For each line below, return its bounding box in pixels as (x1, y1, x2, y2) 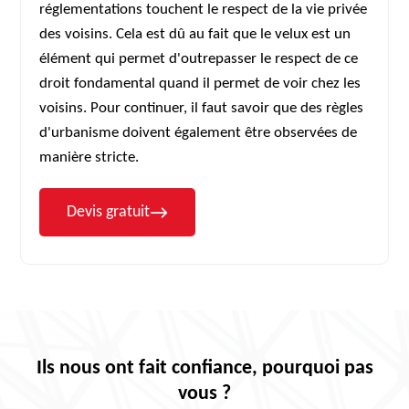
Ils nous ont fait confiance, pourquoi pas (36, 358, 373, 379)
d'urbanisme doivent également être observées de (39, 125, 358, 141)
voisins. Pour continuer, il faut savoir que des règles (39, 100, 364, 116)
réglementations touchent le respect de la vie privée (39, 2, 368, 17)
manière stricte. (39, 150, 140, 165)
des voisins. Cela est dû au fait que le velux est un (39, 26, 351, 42)
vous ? (178, 383, 231, 404)
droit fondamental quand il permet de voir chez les (39, 76, 362, 91)
